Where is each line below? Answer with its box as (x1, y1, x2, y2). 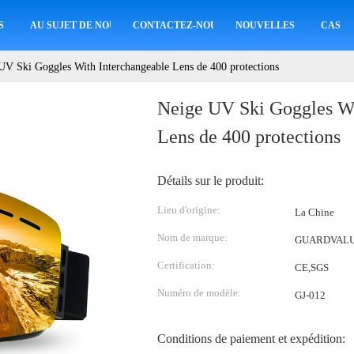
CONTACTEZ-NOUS (132, 20, 223, 31)
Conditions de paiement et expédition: (157, 332, 345, 345)
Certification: (157, 259, 215, 271)
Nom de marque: (157, 232, 228, 243)
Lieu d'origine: (157, 204, 220, 216)
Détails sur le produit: (157, 174, 264, 187)
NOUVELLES (235, 20, 295, 31)
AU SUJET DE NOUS (29, 20, 122, 31)
